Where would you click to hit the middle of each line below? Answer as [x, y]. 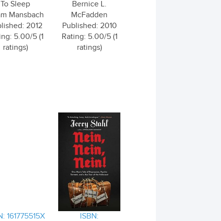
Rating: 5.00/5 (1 [89, 37]
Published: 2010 [89, 26]
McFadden [89, 15]
